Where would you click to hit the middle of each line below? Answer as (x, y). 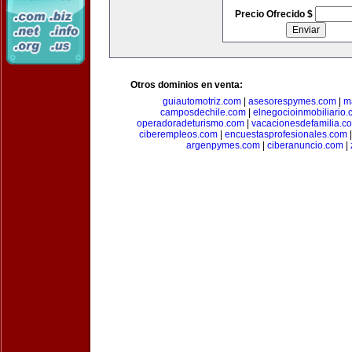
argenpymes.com (223, 145)
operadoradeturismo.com (191, 123)
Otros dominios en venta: (187, 85)
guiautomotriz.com (202, 101)
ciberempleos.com (178, 134)
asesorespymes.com (292, 101)
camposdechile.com (203, 112)
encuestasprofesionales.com (286, 134)
